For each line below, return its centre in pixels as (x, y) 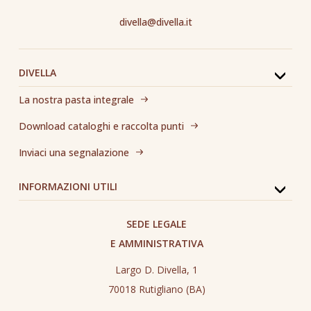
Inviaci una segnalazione (74, 152)
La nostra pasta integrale (76, 100)
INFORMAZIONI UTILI (68, 186)
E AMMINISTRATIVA (157, 243)
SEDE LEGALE (157, 224)
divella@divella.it (155, 22)
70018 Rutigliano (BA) (157, 289)
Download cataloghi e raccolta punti (101, 126)
